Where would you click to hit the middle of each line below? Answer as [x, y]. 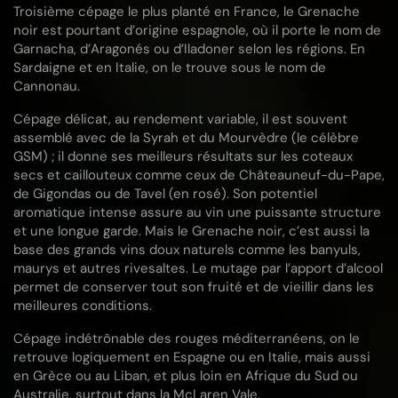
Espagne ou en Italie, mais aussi [272, 357]
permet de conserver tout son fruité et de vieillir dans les [194, 287]
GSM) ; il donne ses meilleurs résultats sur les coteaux [183, 156]
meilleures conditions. [83, 306]
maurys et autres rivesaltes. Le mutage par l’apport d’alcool [198, 268]
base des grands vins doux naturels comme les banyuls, [187, 250]
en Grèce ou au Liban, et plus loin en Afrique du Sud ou [186, 376]
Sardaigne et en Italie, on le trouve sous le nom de [170, 68]
